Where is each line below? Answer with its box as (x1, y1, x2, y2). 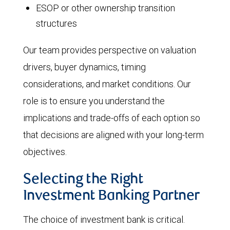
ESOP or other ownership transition (36, 2, 175, 14)
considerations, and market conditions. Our (23, 78, 191, 90)
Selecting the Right (23, 173, 143, 187)
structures (36, 17, 77, 29)
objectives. (23, 146, 67, 158)
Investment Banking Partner (23, 189, 200, 204)
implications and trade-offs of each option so (23, 112, 200, 124)
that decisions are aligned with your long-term (23, 129, 204, 141)
